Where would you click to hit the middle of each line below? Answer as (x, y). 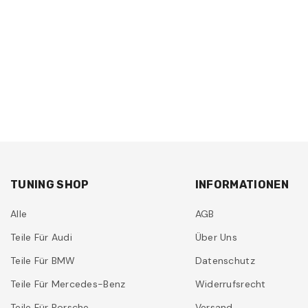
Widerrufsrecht (230, 284)
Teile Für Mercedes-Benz (68, 284)
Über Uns (216, 238)
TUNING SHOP (50, 185)
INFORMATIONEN (242, 185)
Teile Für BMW (43, 261)
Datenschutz (225, 261)
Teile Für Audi (41, 238)
